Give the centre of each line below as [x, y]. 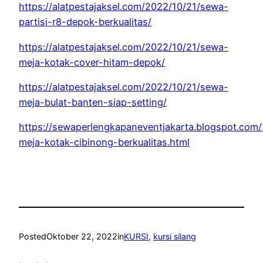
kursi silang [175, 236]
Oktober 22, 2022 [82, 236]
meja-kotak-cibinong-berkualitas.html [104, 142]
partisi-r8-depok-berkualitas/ [85, 22]
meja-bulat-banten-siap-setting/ [93, 102]
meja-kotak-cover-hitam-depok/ [92, 62]
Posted [33, 236]
